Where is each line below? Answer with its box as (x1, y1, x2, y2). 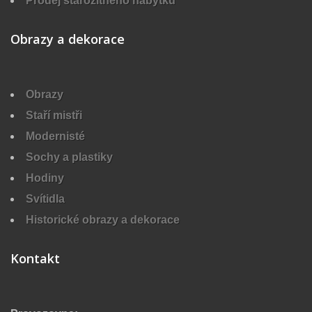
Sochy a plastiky (26, 150, 113, 163)
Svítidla (26, 192, 65, 205)
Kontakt (10, 249, 60, 267)
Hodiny (26, 171, 64, 184)
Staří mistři (26, 109, 82, 121)
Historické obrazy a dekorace (26, 213, 180, 226)
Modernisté (26, 130, 85, 142)
